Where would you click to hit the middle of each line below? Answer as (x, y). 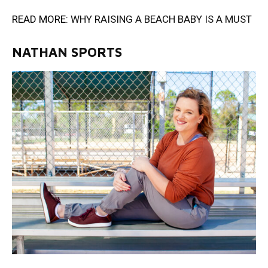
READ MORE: (41, 19)
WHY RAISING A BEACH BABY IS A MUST (161, 19)
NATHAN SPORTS (67, 52)
